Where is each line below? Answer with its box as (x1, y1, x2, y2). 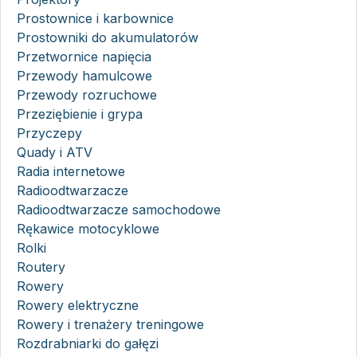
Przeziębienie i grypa (17, 105, 143, 122)
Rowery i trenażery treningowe (17, 316, 204, 332)
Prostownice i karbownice (17, 10, 174, 26)
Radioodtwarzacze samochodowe (17, 201, 221, 218)
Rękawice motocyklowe (17, 220, 159, 237)
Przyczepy (17, 124, 82, 141)
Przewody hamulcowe (17, 67, 152, 84)
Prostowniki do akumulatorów (17, 29, 198, 45)
